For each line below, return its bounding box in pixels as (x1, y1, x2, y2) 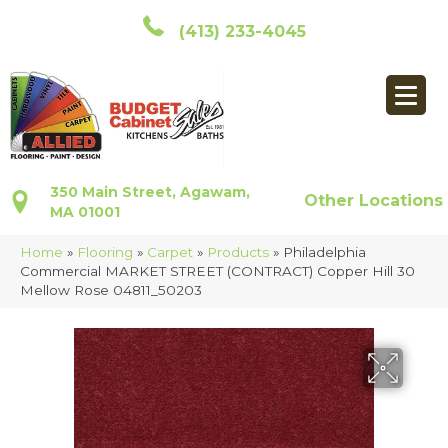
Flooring (77, 244, 133, 261)
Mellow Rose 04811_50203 (20, 282, 202, 299)
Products (207, 244, 269, 261)
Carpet (147, 244, 193, 261)
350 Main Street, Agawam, (50, 183, 250, 202)
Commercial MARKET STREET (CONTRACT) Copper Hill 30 (20, 263, 415, 280)
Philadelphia (283, 244, 366, 261)
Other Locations (304, 191, 444, 211)
